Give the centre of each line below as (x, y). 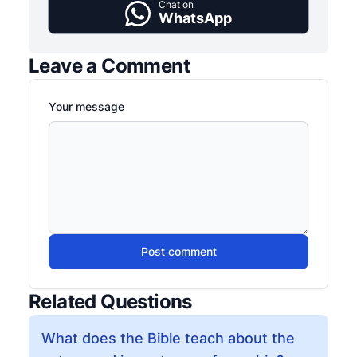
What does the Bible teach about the (168, 338)
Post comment (178, 251)
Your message (86, 106)
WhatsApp (195, 18)
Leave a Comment (109, 66)
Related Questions (110, 302)
